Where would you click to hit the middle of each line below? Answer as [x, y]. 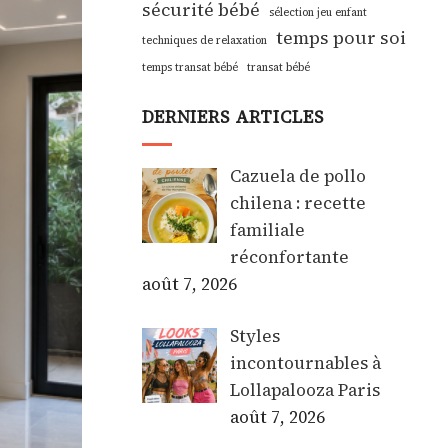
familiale [267, 229]
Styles [254, 336]
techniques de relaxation [204, 40]
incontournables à [305, 363]
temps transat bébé [190, 67]
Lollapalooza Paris [304, 390]
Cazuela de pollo [297, 175]
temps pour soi [341, 38]
